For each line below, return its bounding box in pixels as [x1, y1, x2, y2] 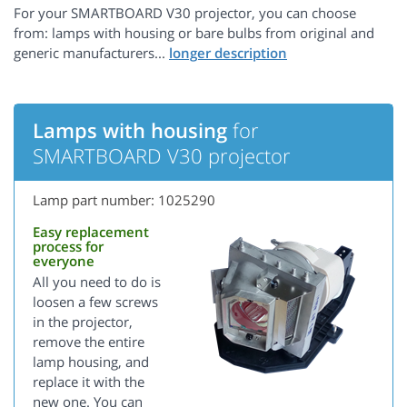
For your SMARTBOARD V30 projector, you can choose [14, 4, 356, 23]
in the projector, [33, 313, 133, 332]
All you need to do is [33, 273, 161, 292]
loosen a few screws [33, 293, 158, 312]
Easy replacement [33, 223, 149, 242]
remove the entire [33, 333, 144, 352]
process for [33, 237, 104, 256]
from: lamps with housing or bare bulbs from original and [14, 24, 374, 43]
